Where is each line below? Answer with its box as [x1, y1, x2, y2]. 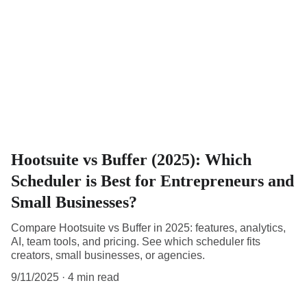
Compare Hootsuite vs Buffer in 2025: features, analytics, [11, 222, 286, 234]
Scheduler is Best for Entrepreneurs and [11, 172, 294, 191]
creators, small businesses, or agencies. [11, 249, 205, 262]
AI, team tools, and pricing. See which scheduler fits [11, 236, 260, 248]
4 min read [68, 271, 119, 284]
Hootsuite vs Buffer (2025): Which [11, 151, 251, 169]
